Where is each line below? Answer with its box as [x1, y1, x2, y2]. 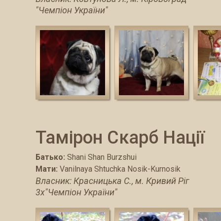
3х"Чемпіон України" [36, 186, 117, 197]
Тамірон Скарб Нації [36, 127, 205, 148]
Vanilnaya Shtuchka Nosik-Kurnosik [60, 164, 181, 174]
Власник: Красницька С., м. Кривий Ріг [36, 175, 189, 186]
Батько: [36, 152, 65, 162]
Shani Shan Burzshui [67, 152, 137, 162]
